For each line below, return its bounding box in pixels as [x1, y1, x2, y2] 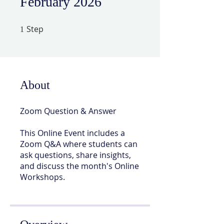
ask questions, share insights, [20, 149, 131, 160]
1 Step [43, 23, 59, 29]
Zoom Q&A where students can [20, 138, 137, 149]
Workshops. [20, 171, 65, 182]
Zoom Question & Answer [20, 105, 116, 116]
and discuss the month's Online [20, 160, 139, 171]
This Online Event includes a [20, 127, 125, 138]
